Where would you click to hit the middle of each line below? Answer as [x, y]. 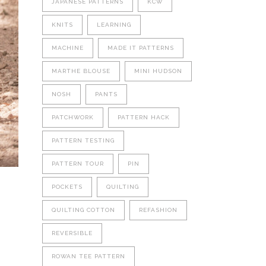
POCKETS [67, 187]
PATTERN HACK [144, 117]
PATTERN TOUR [78, 164]
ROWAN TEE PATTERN [88, 256]
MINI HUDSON [158, 71]
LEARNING [114, 25]
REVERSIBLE [72, 233]
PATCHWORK [73, 117]
